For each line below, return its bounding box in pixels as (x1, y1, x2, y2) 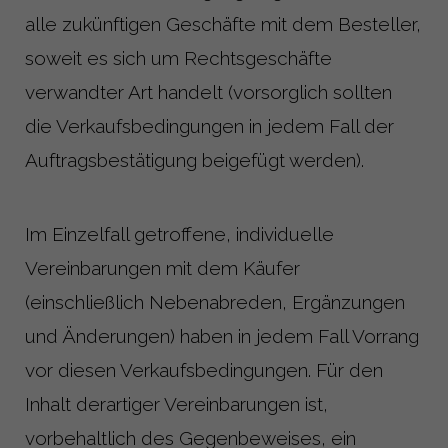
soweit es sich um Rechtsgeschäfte (25, 46, 332, 69)
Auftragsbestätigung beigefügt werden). (25, 148, 364, 171)
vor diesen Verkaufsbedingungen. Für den (25, 358, 383, 381)
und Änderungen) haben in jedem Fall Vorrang (25, 324, 419, 347)
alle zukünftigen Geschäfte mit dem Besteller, (25, 12, 421, 35)
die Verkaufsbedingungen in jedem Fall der (25, 114, 394, 137)
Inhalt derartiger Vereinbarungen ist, (25, 392, 328, 415)
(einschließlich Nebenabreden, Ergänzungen (25, 290, 405, 313)
